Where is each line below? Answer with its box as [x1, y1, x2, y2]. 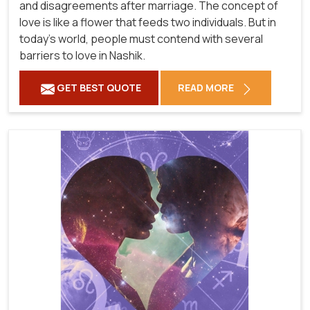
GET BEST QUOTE [55, 81, 141, 95]
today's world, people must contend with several [19, 31, 263, 47]
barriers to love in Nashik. [19, 48, 145, 64]
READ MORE [178, 81, 236, 95]
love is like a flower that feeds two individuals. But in [19, 15, 276, 30]
